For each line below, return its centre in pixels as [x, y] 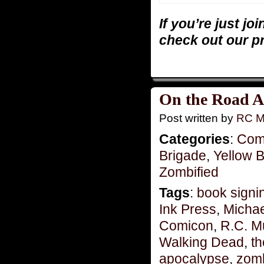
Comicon [186, 226]
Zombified [189, 172]
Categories [194, 139]
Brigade [183, 156]
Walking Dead [202, 242]
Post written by [198, 118]
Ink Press [188, 209]
